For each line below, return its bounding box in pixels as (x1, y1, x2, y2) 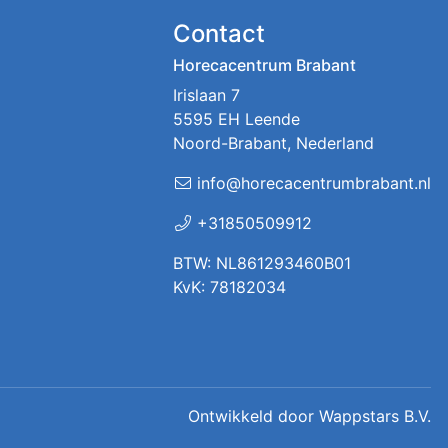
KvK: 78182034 (172, 277, 286, 298)
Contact (172, 19, 265, 49)
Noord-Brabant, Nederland (172, 133, 374, 154)
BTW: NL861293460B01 (172, 253, 351, 274)
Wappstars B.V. (319, 406, 431, 427)
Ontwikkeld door (188, 406, 319, 427)
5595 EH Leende (172, 109, 300, 130)
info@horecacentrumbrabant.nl (196, 173, 431, 194)
